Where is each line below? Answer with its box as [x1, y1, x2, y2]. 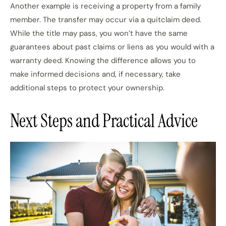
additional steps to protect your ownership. [10, 83, 164, 93]
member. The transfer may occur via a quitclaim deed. [10, 15, 201, 25]
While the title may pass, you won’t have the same [10, 28, 188, 38]
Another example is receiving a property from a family [10, 1, 201, 11]
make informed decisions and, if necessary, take [10, 69, 181, 79]
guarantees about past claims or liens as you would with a [10, 42, 214, 52]
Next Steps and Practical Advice [10, 109, 198, 133]
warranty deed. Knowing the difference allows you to [10, 55, 196, 66]
